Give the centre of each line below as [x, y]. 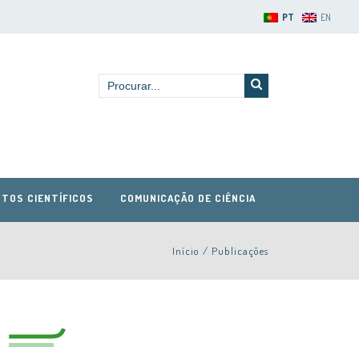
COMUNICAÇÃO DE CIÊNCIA [188, 198]
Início [186, 251]
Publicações [240, 251]
